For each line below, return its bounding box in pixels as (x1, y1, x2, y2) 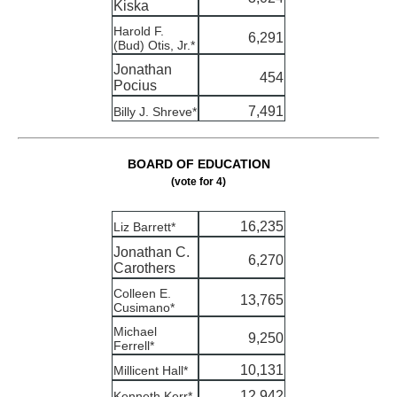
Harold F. (113, 23, 164, 38)
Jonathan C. (113, 245, 190, 261)
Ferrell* (113, 339, 154, 354)
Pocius (113, 77, 157, 93)
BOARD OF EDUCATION (127, 157, 270, 172)
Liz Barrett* (113, 220, 175, 235)
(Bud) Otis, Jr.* (113, 37, 195, 52)
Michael (113, 324, 157, 339)
